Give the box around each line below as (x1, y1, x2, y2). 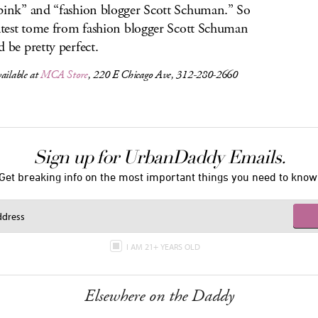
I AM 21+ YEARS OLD (126, 241, 202, 252)
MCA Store (40, 67, 88, 82)
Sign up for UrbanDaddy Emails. (33, 146, 285, 169)
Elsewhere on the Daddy (84, 285, 234, 307)
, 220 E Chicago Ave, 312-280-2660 (87, 67, 238, 82)
